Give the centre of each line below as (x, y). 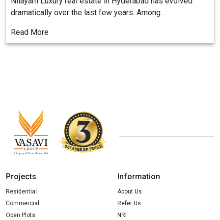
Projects (21, 177)
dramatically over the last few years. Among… (88, 13)
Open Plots (21, 215)
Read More (30, 32)
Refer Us (129, 204)
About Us (130, 192)
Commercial (23, 204)
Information (139, 177)
